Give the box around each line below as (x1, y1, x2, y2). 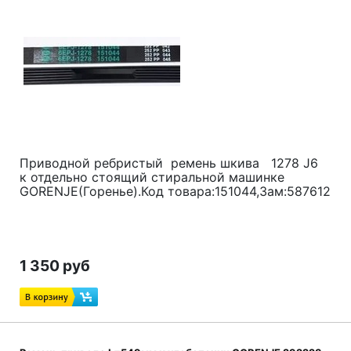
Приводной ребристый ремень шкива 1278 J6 (20, 155, 326, 171)
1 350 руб (20, 256, 90, 275)
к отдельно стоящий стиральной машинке (20, 169, 284, 185)
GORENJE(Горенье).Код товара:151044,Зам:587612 (20, 183, 331, 199)
